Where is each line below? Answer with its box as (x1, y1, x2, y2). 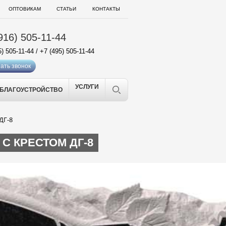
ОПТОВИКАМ (8, 6, 41, 12)
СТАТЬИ (56, 6, 77, 12)
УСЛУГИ (75, 83, 99, 90)
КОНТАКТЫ (92, 6, 120, 12)
